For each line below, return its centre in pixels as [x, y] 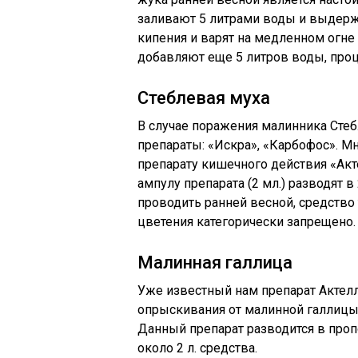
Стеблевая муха [204, 98]
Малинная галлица [215, 263]
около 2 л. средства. [197, 348]
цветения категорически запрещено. [247, 222]
